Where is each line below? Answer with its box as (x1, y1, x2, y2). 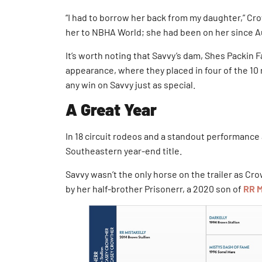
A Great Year (65, 99, 157, 120)
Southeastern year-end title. (65, 145, 182, 157)
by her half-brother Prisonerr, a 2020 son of (65, 182, 243, 194)
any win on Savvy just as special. (65, 78, 195, 90)
